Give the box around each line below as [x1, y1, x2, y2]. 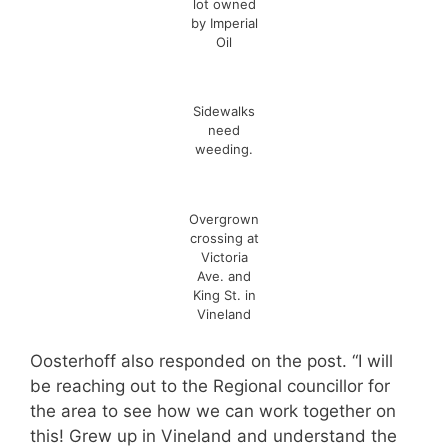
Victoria [200, 248, 248, 265]
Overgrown [189, 210, 259, 227]
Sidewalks [193, 103, 255, 119]
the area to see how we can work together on [30, 401, 396, 421]
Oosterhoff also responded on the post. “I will [30, 351, 393, 371]
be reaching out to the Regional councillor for [30, 376, 390, 396]
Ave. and [197, 267, 251, 284]
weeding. [195, 141, 253, 157]
